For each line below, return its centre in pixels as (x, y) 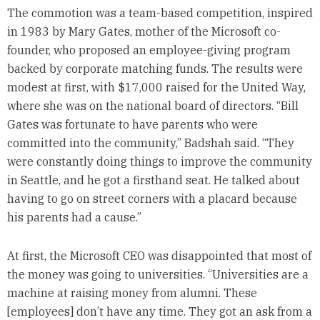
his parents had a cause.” (74, 217)
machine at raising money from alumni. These (132, 293)
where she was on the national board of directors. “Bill (152, 106)
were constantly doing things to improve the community (159, 162)
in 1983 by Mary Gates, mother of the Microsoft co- (144, 32)
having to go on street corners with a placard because (152, 199)
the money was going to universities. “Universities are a (157, 275)
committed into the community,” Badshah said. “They (150, 143)
